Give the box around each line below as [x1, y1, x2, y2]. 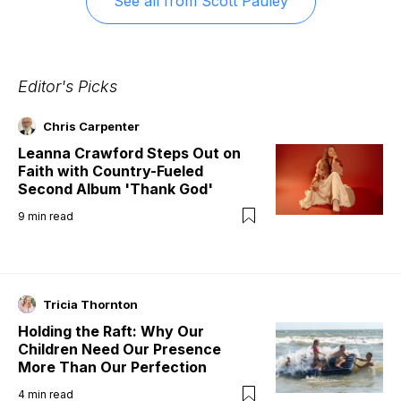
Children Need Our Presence [18, 339, 221, 358]
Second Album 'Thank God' [18, 179, 213, 198]
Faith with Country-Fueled [18, 161, 203, 180]
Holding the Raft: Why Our [18, 321, 204, 340]
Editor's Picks [18, 76, 117, 96]
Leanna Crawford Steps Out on [18, 143, 241, 162]
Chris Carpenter [43, 118, 140, 133]
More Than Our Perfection [18, 357, 207, 376]
